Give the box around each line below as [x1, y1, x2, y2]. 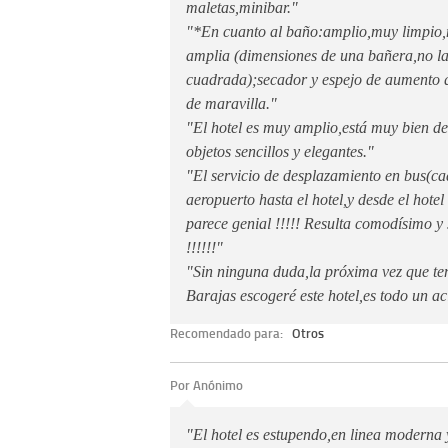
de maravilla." [186, 94, 277, 112]
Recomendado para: [170, 323, 286, 342]
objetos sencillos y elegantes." [186, 142, 374, 160]
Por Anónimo [170, 376, 243, 395]
